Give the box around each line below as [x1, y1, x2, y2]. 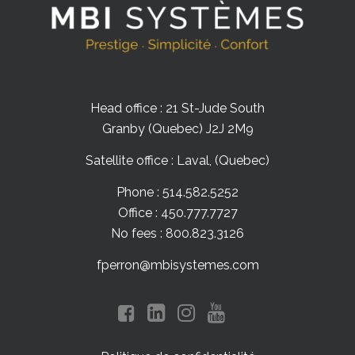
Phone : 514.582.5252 [116, 184, 239, 200]
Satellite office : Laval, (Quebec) [86, 152, 269, 168]
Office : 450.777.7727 [117, 204, 238, 220]
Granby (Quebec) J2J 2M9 [101, 120, 254, 136]
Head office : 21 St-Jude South [90, 100, 265, 116]
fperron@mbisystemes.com [96, 257, 259, 273]
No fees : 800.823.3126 [111, 225, 244, 241]
